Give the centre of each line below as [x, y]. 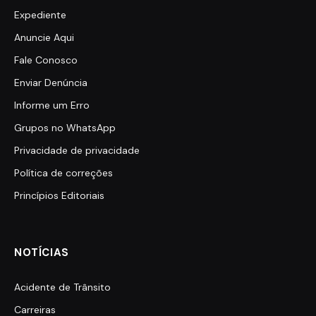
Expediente [40, 15]
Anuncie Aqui [44, 38]
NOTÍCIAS [42, 253]
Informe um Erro [52, 105]
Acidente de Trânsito [62, 287]
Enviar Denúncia [51, 83]
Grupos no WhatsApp [65, 128]
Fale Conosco [46, 60]
